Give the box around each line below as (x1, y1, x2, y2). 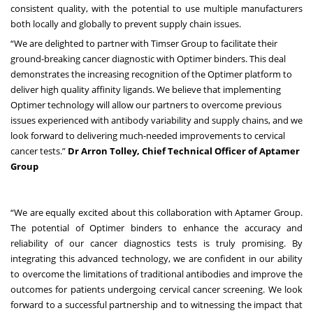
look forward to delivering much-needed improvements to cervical (10, 129, 285, 143)
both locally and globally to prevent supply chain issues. (10, 17, 241, 31)
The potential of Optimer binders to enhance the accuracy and (10, 221, 303, 235)
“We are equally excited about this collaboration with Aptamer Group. (10, 206, 303, 219)
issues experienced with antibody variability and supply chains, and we (10, 114, 303, 127)
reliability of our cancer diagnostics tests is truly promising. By (10, 237, 303, 250)
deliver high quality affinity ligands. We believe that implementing (10, 83, 281, 96)
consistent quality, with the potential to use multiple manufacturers (10, 2, 303, 15)
